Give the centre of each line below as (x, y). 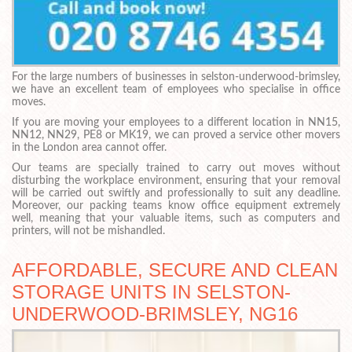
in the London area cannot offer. (89, 148)
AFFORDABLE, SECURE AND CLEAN (175, 269)
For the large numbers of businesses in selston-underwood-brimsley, (176, 77)
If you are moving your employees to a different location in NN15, (176, 123)
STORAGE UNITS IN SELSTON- (151, 291)
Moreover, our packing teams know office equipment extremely (176, 205)
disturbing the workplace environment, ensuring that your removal (176, 180)
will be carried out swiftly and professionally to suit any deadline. (176, 193)
